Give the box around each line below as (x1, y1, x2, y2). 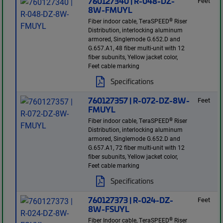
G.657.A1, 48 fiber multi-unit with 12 (88, 44, 185, 52)
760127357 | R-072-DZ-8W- (88, 95, 190, 106)
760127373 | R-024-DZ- (88, 194, 174, 206)
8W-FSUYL (88, 203, 130, 215)
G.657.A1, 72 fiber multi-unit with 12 (88, 143, 185, 152)
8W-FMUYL (88, 4, 133, 15)
